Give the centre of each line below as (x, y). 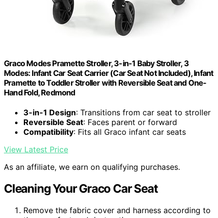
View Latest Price (36, 150)
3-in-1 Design (50, 113)
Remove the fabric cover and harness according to (117, 210)
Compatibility (48, 132)
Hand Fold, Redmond (40, 92)
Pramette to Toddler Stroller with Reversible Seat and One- (105, 82)
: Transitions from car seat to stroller (143, 113)
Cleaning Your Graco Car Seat (81, 189)
